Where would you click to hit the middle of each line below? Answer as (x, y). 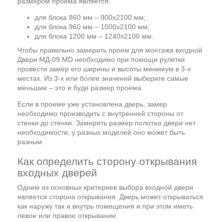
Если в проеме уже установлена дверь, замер (92, 104)
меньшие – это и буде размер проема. (80, 88)
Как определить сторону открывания (107, 161)
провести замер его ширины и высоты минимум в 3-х (104, 69)
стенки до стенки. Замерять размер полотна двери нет (107, 123)
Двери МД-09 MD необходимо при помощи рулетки (101, 59)
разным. (31, 142)
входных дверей (57, 173)
